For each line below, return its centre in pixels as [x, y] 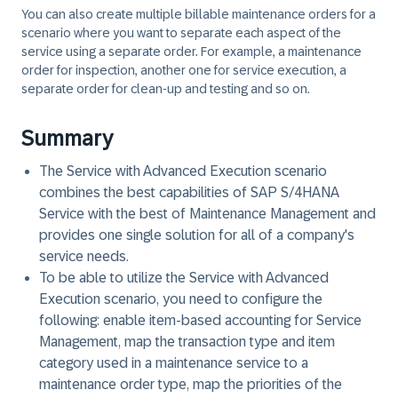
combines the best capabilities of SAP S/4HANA [189, 192]
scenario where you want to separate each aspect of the [181, 33]
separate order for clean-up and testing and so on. [166, 89]
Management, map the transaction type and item [187, 342]
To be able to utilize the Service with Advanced [184, 278]
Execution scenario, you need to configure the [181, 299]
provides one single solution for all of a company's [197, 235]
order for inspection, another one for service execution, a [184, 70]
